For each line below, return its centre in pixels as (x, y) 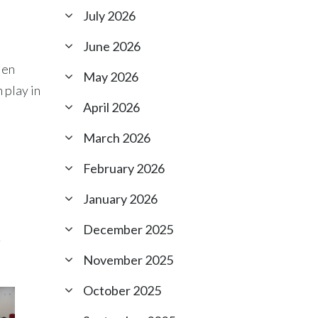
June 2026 (112, 46)
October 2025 (122, 290)
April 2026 (111, 107)
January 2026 (120, 199)
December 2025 (128, 229)
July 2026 (109, 16)
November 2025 (128, 260)
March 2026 (117, 138)
